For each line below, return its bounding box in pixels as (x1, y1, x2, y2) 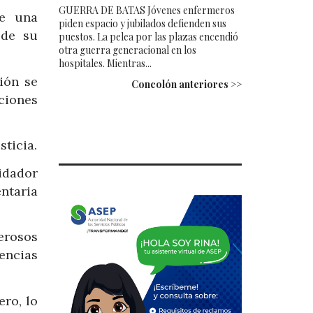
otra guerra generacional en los (58, 43, 196, 57)
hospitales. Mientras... (58, 56, 152, 70)
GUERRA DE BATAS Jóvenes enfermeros (58, 3, 235, 17)
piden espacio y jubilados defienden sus (58, 16, 226, 30)
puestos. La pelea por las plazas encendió (58, 29, 238, 43)
